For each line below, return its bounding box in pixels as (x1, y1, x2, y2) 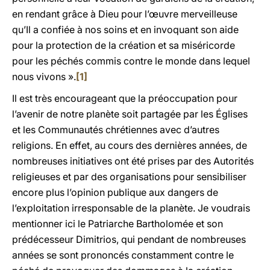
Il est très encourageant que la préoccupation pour (12, 92, 237, 104)
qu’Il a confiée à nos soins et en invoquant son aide (12, 24, 239, 36)
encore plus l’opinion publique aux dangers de (12, 186, 218, 198)
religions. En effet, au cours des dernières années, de (12, 139, 247, 151)
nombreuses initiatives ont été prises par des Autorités (12, 155, 254, 167)
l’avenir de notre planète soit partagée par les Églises (12, 108, 248, 120)
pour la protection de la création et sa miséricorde (12, 39, 235, 51)
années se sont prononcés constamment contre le (12, 249, 234, 261)
